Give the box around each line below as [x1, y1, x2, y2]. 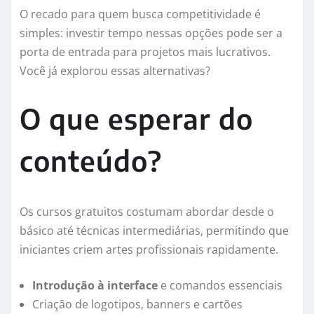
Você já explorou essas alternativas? [20, 63, 210, 79]
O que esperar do [20, 101, 253, 137]
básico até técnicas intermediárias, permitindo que [20, 223, 289, 239]
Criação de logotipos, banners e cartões [32, 296, 243, 313]
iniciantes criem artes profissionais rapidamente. [20, 242, 278, 258]
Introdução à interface [32, 278, 158, 294]
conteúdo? [20, 143, 162, 179]
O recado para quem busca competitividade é [20, 6, 261, 22]
